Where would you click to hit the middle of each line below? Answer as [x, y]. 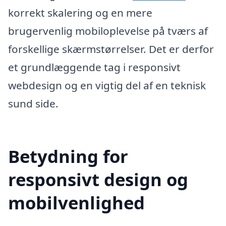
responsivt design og [98, 180]
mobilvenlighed [76, 203]
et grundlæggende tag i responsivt [94, 67]
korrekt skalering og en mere [80, 12]
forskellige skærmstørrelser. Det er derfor [111, 49]
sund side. [33, 103]
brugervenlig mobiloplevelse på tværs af [108, 31]
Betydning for [68, 156]
